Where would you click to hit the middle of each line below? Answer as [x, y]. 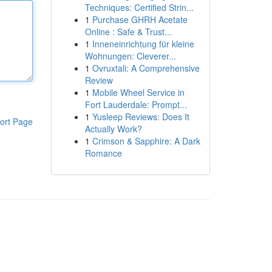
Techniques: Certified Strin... [139, 7]
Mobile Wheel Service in [138, 92]
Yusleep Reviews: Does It [141, 117]
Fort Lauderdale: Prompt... [136, 104]
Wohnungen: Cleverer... [130, 56]
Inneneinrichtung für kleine [143, 44]
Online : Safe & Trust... [128, 32]
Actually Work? [113, 129]
